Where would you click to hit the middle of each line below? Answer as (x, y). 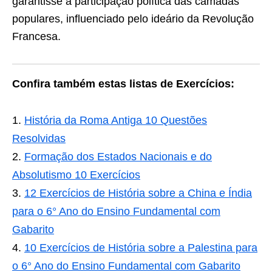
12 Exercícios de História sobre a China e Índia (138, 193)
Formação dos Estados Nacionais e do (118, 157)
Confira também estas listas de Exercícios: (123, 84)
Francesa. (36, 36)
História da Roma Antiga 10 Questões (116, 120)
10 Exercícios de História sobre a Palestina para (141, 248)
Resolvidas (39, 138)
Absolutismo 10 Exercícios (76, 175)
